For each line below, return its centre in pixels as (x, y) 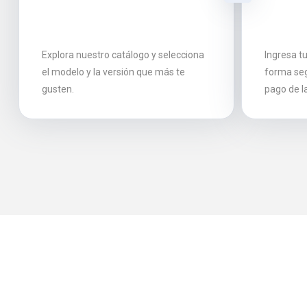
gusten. (58, 89)
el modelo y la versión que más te (113, 72)
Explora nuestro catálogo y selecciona (123, 55)
